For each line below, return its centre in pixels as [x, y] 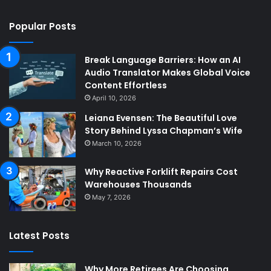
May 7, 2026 [111, 198]
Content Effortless [126, 86]
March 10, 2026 [117, 144]
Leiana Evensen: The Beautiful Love [161, 118]
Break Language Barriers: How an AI [163, 60]
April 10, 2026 [114, 98]
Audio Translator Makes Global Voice [168, 73]
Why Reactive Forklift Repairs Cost [161, 172]
